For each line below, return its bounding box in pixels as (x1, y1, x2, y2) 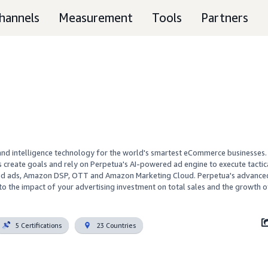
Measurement (59, 11, 133, 25)
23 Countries (97, 221, 136, 229)
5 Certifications (16, 221, 62, 229)
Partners (201, 11, 248, 25)
